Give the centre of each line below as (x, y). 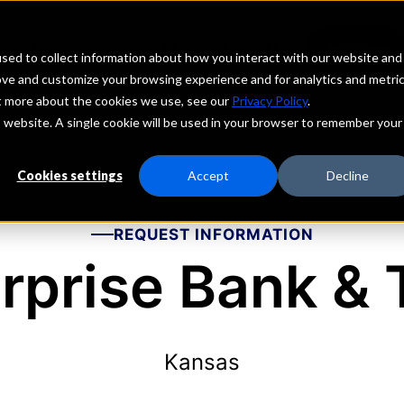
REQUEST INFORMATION (213, 234)
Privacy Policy (270, 101)
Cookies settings (69, 176)
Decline (347, 176)
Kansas (202, 362)
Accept (208, 176)
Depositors (74, 50)
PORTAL (255, 49)
